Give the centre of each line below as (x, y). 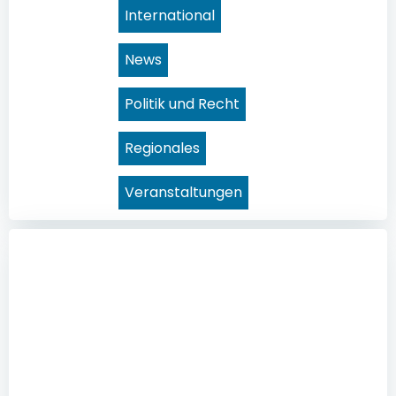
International (170, 16)
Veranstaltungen (183, 193)
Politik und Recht (182, 104)
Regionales (162, 148)
